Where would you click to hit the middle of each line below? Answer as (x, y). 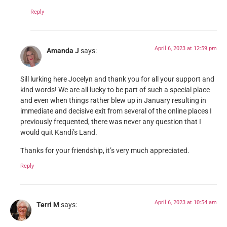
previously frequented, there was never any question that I (111, 122)
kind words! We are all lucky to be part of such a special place (115, 90)
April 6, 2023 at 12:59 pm (186, 48)
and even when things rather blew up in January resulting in (113, 101)
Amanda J (63, 51)
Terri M (48, 205)
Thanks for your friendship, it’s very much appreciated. (105, 150)
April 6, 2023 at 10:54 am (186, 202)
